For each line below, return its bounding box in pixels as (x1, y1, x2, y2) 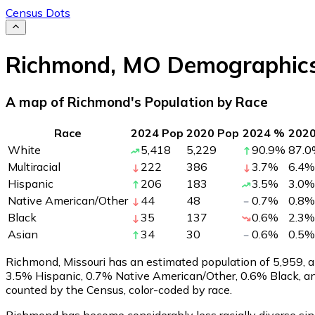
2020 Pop (186, 125, 239, 140)
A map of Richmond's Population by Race (6, 94, 268, 111)
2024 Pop (131, 125, 184, 140)
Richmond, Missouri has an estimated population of (6, 254, 273, 269)
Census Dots (6, 6, 70, 20)
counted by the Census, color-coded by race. (6, 282, 232, 297)
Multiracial (8, 159, 60, 174)
